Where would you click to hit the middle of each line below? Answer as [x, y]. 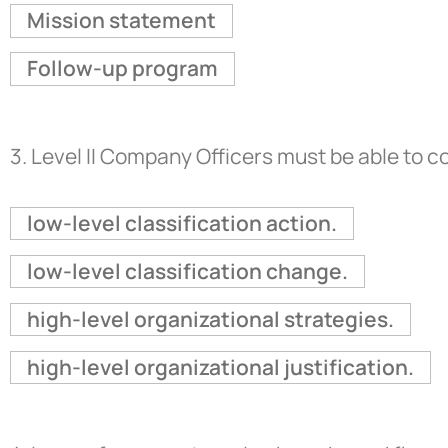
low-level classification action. [181, 223]
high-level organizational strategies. [210, 319]
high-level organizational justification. [220, 367]
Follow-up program [122, 68]
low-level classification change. [187, 271]
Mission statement [121, 20]
